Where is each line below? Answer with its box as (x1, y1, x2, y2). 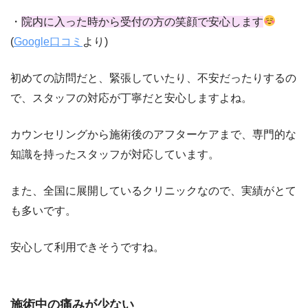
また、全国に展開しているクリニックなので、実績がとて (10, 184, 296, 197)
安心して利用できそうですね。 (10, 241, 164, 253)
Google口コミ (14, 35, 82, 47)
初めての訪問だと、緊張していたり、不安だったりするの (10, 71, 296, 84)
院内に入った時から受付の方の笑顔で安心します (21, 15, 263, 27)
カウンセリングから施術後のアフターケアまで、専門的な (10, 128, 296, 140)
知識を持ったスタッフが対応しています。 (10, 148, 219, 160)
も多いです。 (10, 204, 76, 217)
